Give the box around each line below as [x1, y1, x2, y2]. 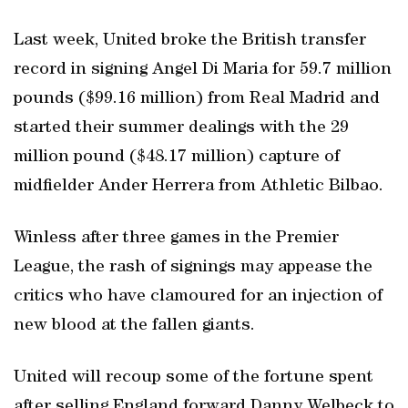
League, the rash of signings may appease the [14, 259, 372, 277]
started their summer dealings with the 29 [14, 119, 349, 138]
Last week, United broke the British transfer [14, 32, 366, 50]
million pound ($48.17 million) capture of [14, 148, 340, 167]
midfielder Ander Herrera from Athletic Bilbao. [14, 178, 383, 196]
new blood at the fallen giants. [14, 317, 255, 335]
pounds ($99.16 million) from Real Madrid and [14, 90, 380, 108]
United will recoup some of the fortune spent [14, 369, 373, 387]
